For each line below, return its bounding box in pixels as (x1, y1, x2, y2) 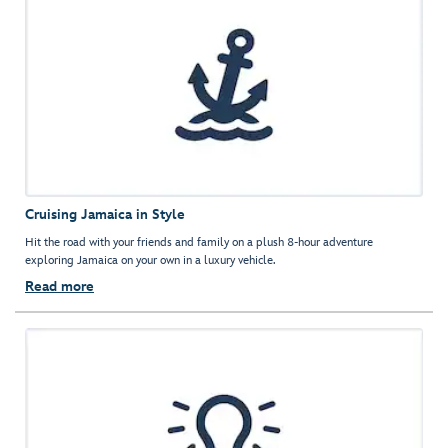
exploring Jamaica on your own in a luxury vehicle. (25, 253, 276, 269)
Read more (25, 278, 94, 296)
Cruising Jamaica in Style (25, 206, 185, 224)
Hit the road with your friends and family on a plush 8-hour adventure (25, 235, 373, 251)
